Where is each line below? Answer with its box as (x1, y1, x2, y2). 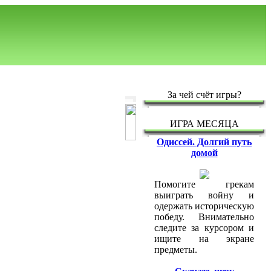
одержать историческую (154, 201, 254, 211)
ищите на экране (154, 233, 254, 244)
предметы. (154, 244, 197, 255)
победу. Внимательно (154, 212, 254, 222)
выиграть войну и (154, 190, 254, 200)
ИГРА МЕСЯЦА (169, 119, 239, 129)
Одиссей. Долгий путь (157, 137, 252, 147)
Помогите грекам (154, 179, 254, 189)
